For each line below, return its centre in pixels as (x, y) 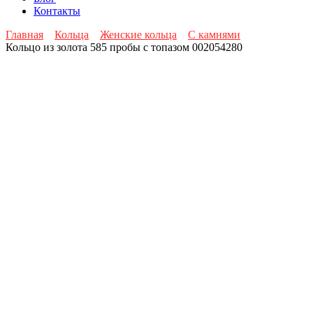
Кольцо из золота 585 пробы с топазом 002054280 (124, 48)
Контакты (57, 11)
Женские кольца (138, 35)
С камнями (214, 35)
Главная (24, 35)
